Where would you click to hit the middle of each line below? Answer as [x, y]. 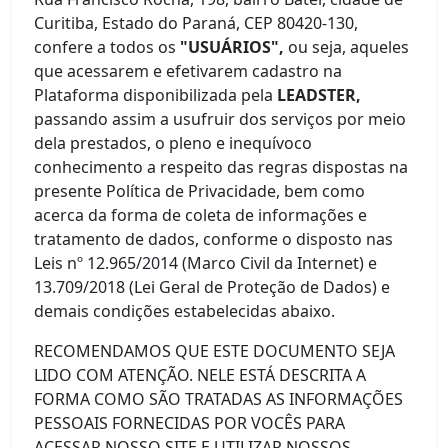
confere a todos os [105, 47]
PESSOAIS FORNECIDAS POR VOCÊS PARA [190, 423]
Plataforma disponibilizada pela [156, 95]
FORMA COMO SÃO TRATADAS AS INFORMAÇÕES [219, 399]
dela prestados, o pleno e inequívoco [173, 143]
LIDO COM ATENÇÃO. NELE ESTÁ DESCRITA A [200, 375]
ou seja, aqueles [349, 47]
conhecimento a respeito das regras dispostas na [221, 167]
